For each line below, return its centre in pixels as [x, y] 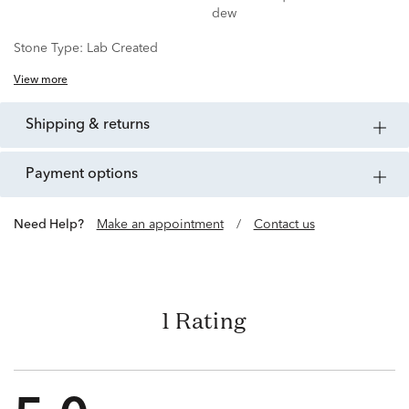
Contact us [284, 225]
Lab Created [122, 49]
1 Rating [204, 321]
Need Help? [53, 225]
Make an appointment [160, 225]
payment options [86, 175]
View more [41, 81]
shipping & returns [92, 126]
